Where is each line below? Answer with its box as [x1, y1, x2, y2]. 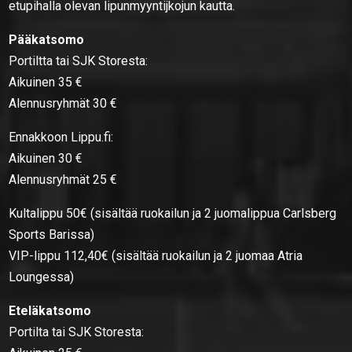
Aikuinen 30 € [9, 150, 83, 166]
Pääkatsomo [9, 31, 85, 47]
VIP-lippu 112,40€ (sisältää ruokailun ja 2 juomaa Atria [9, 247, 303, 263]
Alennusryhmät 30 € [9, 95, 118, 111]
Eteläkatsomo [9, 302, 92, 318]
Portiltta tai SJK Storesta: [9, 53, 148, 68]
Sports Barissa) [9, 226, 95, 242]
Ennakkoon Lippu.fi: [9, 129, 114, 145]
